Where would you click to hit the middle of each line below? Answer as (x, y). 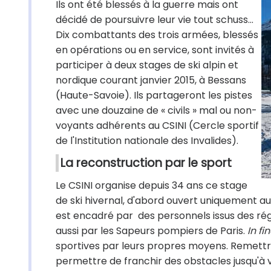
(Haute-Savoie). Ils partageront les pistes (154, 95)
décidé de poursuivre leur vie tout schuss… (155, 20)
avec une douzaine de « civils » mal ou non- (156, 110)
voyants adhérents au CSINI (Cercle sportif (157, 126)
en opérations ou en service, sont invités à (155, 50)
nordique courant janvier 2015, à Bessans (151, 80)
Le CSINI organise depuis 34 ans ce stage (152, 185)
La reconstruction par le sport (146, 163)
